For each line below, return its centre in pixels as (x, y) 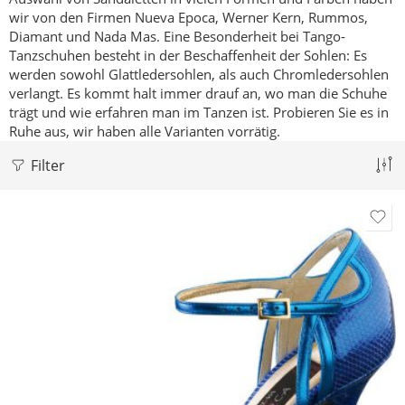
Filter (46, 165)
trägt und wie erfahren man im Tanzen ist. (139, 113)
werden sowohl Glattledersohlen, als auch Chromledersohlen (199, 75)
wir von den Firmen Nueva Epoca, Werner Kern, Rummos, (188, 18)
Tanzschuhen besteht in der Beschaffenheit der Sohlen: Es (188, 56)
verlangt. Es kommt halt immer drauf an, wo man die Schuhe (198, 94)
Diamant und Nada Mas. (85, 37)
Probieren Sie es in (329, 113)
